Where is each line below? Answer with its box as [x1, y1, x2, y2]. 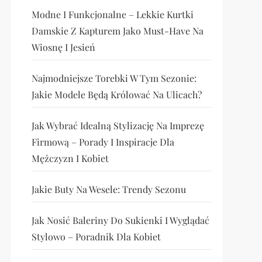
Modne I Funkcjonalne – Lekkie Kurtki [31, 8, 194, 21]
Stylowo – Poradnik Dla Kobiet [31, 230, 161, 243]
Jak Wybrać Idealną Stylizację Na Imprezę [31, 119, 204, 132]
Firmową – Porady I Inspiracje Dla [31, 136, 174, 149]
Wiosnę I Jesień [31, 41, 95, 54]
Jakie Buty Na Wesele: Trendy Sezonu [31, 183, 186, 196]
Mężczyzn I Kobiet [31, 152, 109, 165]
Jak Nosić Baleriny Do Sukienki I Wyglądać [31, 214, 209, 227]
